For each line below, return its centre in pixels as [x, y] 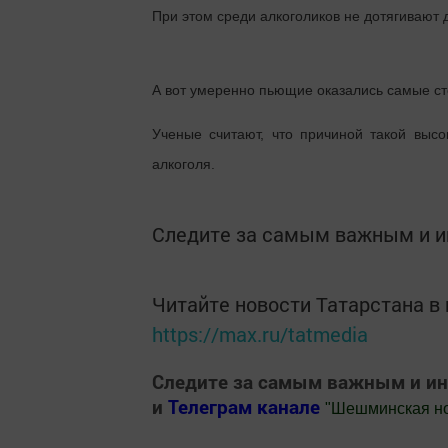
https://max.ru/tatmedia [260, 333]
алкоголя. [183, 163]
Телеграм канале [246, 406]
